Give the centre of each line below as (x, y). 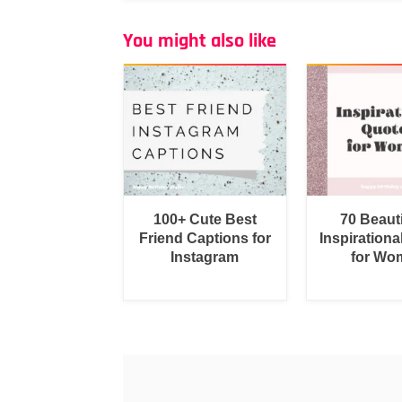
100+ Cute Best (205, 219)
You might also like (200, 41)
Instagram (205, 257)
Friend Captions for (205, 238)
